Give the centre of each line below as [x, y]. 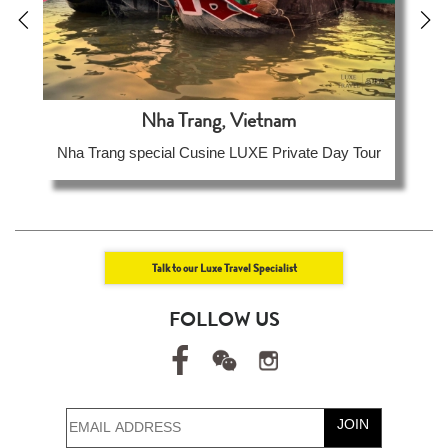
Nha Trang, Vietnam [219, 121]
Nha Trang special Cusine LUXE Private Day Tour [218, 153]
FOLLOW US [224, 320]
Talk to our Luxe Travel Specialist [224, 268]
